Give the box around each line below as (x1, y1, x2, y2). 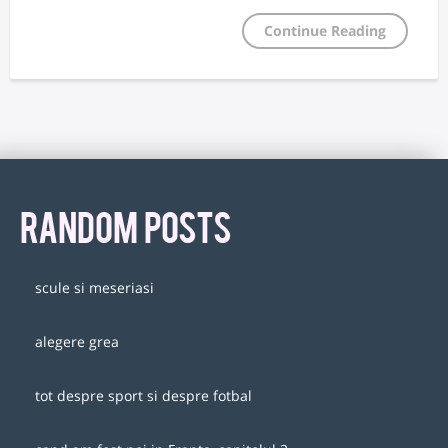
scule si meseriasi (35, 277, 154, 297)
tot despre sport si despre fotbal (35, 385, 252, 405)
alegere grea (35, 331, 119, 351)
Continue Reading (264, 20, 386, 40)
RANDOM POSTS (20, 201, 231, 248)
